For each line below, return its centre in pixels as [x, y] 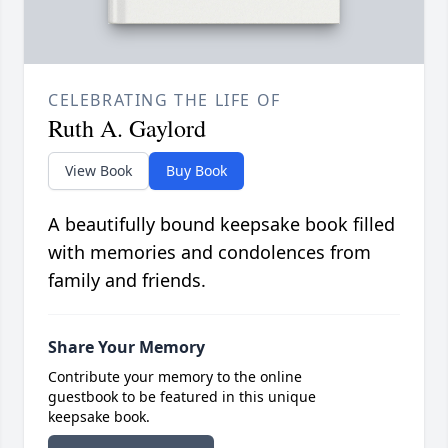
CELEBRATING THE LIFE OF [164, 100]
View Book [98, 171]
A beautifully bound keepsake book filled [221, 224]
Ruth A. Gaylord [127, 128]
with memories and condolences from [209, 252]
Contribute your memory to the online [175, 377]
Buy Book [196, 171]
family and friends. [127, 280]
